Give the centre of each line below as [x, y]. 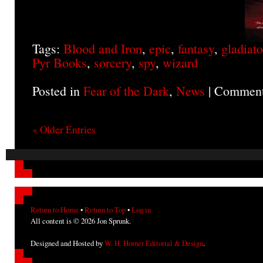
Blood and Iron [103, 49]
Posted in [58, 91]
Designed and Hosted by [68, 243]
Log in [141, 210]
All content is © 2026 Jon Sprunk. [81, 221]
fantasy [196, 49]
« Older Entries [64, 130]
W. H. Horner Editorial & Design [154, 243]
